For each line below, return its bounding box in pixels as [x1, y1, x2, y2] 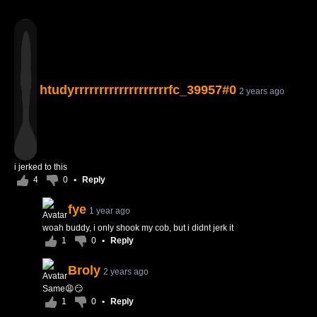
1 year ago [89, 206, 130, 216]
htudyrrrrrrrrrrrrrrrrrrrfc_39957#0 [40, 83, 236, 97]
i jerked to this [14, 162, 67, 172]
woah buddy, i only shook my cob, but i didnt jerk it [42, 223, 234, 233]
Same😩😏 [42, 284, 83, 294]
